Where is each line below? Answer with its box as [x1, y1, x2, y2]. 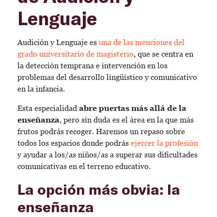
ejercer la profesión [131, 139, 198, 148]
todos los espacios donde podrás [17, 139, 131, 148]
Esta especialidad [17, 104, 79, 113]
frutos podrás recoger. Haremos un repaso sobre [17, 127, 185, 136]
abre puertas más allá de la [79, 104, 186, 113]
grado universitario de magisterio [17, 49, 134, 59]
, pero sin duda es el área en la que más [60, 115, 194, 124]
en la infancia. [17, 84, 67, 93]
